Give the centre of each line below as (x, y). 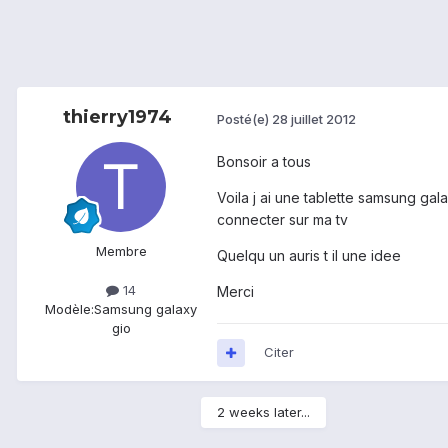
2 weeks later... (263, 412)
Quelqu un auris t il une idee (309, 256)
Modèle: (69, 309)
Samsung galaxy (145, 309)
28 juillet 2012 (314, 118)
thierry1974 (117, 117)
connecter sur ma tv (282, 220)
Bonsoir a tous (264, 162)
